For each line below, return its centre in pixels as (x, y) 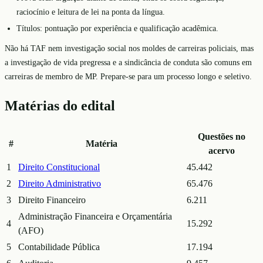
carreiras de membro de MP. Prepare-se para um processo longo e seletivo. (128, 77)
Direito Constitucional (59, 167)
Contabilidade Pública (59, 247)
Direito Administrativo (60, 183)
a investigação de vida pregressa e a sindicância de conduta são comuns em (128, 63)
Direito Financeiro (52, 200)
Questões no (222, 136)
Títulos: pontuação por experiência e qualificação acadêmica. (117, 28)
